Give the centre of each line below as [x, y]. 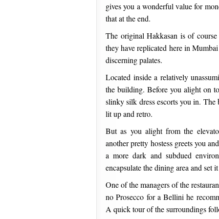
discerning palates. [134, 60]
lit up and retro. [129, 114]
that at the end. [128, 18]
